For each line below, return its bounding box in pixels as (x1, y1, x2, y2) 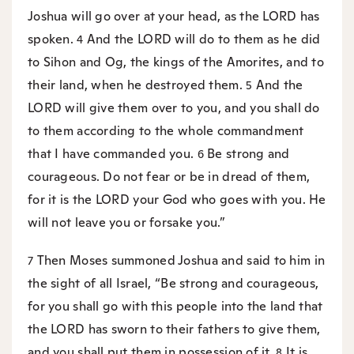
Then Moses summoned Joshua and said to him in (36, 251, 326, 269)
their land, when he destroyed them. (28, 77, 247, 93)
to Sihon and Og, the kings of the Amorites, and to (28, 54, 324, 70)
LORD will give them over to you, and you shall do (28, 100, 320, 116)
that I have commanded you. (28, 145, 198, 162)
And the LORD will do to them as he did (86, 31, 321, 47)
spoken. (28, 31, 77, 47)
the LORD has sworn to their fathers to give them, (28, 320, 321, 337)
